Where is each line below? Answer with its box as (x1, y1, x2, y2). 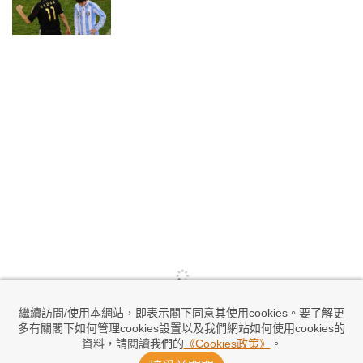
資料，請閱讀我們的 (81, 337, 184, 350)
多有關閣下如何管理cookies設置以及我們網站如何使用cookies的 (18, 322, 345, 335)
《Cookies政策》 (183, 337, 271, 350)
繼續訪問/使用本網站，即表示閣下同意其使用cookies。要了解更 (19, 306, 344, 319)
